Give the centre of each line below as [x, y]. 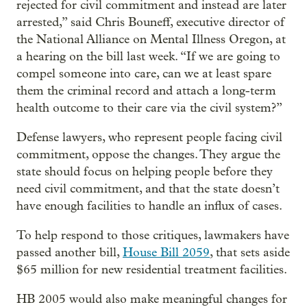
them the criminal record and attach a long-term [146, 91]
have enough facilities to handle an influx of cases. [149, 206]
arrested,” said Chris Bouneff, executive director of [150, 23]
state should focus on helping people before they [145, 172]
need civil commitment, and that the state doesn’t [148, 189]
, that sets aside [250, 253]
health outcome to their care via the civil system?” [149, 108]
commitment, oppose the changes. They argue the [148, 155]
